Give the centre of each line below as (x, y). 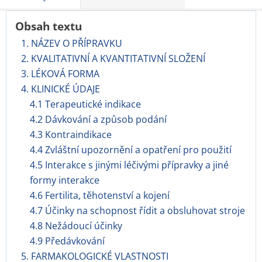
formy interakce (65, 180)
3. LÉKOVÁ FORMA (60, 74)
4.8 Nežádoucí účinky (76, 226)
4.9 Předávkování (67, 241)
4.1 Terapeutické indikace (85, 104)
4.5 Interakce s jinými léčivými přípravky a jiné (129, 165)
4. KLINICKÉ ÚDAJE (61, 89)
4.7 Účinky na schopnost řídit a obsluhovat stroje (137, 211)
